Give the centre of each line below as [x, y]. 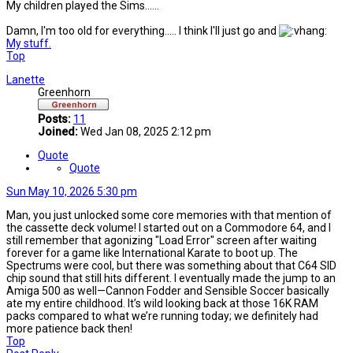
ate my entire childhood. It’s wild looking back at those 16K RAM [162, 304]
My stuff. [29, 44]
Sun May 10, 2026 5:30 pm [72, 192]
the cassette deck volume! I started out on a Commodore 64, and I [169, 228]
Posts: [54, 119]
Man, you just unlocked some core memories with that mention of [169, 216]
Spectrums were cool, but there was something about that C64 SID [171, 266]
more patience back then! [69, 329]
